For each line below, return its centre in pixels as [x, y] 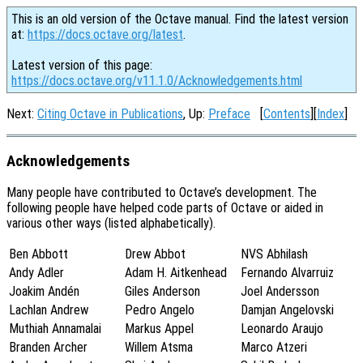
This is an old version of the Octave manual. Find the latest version [180, 19]
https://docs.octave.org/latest [105, 34]
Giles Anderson [162, 292]
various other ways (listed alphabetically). [111, 224]
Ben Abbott [38, 254]
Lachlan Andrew [49, 310]
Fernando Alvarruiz [287, 273]
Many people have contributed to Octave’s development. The [162, 193]
